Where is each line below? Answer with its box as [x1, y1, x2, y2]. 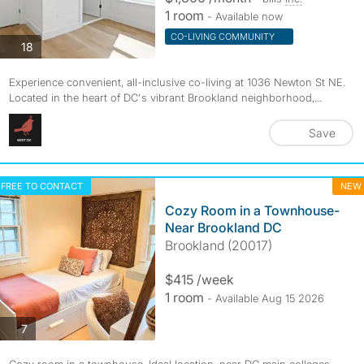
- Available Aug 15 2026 [206, 292, 324, 305]
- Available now [206, 10, 283, 23]
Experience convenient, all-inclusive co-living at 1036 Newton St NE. [8, 76, 345, 89]
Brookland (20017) [164, 237, 272, 253]
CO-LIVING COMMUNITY [170, 31, 277, 42]
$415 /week [164, 271, 234, 288]
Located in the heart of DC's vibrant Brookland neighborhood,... [8, 91, 322, 104]
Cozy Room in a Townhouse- [164, 202, 340, 219]
